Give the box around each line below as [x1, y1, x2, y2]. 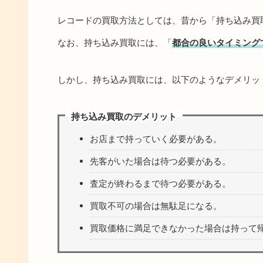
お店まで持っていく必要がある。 [90, 133, 222, 144]
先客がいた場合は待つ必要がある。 [90, 155, 231, 167]
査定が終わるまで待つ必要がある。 [90, 177, 231, 189]
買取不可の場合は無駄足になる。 [90, 200, 222, 211]
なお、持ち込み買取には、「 [58, 37, 172, 48]
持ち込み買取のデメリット [71, 110, 177, 122]
